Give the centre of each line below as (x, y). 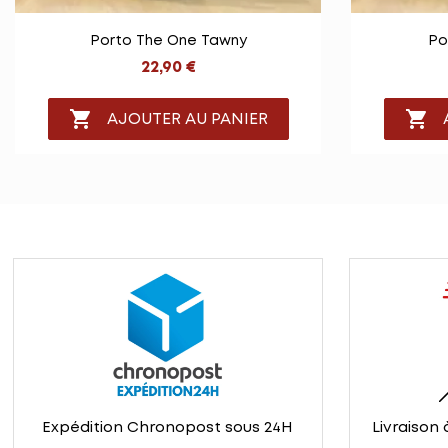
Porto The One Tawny (168, 41)
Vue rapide (180, 35)
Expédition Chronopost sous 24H (168, 428)
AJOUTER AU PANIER (187, 119)
